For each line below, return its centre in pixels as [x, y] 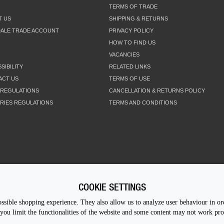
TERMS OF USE [129, 79]
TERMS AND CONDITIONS [143, 103]
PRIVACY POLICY [131, 31]
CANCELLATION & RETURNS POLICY [157, 91]
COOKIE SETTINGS [112, 187]
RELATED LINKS [130, 67]
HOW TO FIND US [132, 43]
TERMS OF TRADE [133, 7]
